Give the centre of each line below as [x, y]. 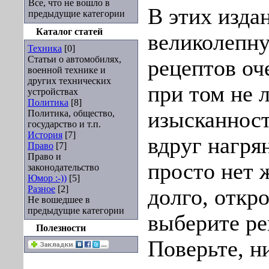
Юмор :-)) [47, 178]
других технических [69, 81]
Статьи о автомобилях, [74, 59]
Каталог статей [69, 32]
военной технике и [67, 70]
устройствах [53, 92]
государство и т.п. [64, 124]
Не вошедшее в [59, 200]
